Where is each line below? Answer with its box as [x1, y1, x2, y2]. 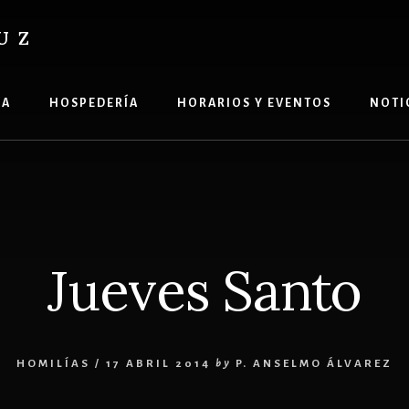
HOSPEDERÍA [48, 97, 139, 110]
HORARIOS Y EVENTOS [176, 97, 331, 110]
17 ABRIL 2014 [106, 357, 211, 370]
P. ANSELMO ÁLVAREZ [236, 357, 393, 370]
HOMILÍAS [16, 357, 90, 370]
